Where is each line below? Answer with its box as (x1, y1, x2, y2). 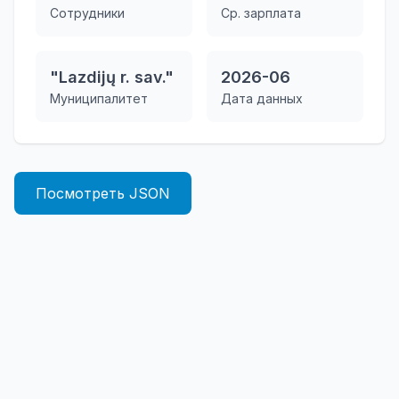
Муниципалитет (50, 91, 148, 106)
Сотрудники (50, 5, 125, 20)
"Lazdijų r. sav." (50, 68, 174, 86)
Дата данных (221, 91, 303, 106)
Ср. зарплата (221, 5, 301, 20)
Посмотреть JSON (36, 184, 170, 202)
